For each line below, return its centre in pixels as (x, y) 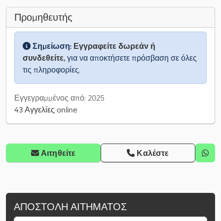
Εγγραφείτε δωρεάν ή (114, 46)
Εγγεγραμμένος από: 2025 (59, 98)
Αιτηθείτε (58, 153)
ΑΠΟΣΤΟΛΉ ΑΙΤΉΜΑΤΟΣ (70, 207)
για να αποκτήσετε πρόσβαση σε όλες (131, 58)
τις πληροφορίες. (52, 70)
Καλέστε (153, 153)
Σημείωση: (52, 46)
